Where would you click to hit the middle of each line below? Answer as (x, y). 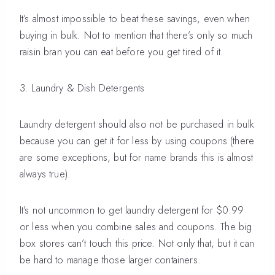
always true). (45, 174)
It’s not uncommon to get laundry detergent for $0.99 (132, 210)
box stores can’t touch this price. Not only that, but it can (137, 243)
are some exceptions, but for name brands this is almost (137, 157)
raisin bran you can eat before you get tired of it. (122, 52)
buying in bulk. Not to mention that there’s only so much (136, 35)
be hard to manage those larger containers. (110, 260)
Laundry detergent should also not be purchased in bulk (137, 124)
